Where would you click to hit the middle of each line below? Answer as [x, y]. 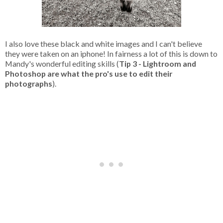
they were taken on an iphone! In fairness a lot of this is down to [111, 53]
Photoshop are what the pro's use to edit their [89, 73]
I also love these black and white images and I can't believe [104, 43]
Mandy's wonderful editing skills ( [62, 63]
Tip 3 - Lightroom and [158, 63]
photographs [29, 83]
